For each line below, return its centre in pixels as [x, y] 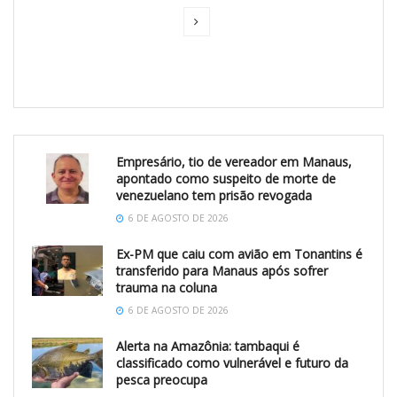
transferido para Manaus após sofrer [222, 270]
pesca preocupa [162, 379]
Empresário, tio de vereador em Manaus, [234, 161]
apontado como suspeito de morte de [226, 178]
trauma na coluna [167, 287]
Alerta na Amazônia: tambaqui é [208, 346]
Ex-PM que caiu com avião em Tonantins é [239, 253]
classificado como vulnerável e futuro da [232, 362]
